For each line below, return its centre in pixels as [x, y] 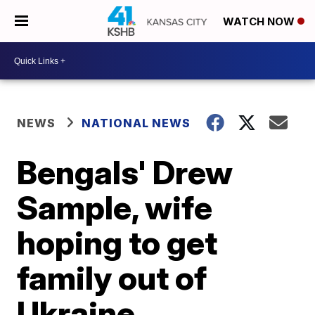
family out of [112, 278]
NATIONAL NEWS [136, 123]
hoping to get [117, 243]
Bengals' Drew [125, 172]
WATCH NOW [260, 22]
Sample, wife [115, 207]
